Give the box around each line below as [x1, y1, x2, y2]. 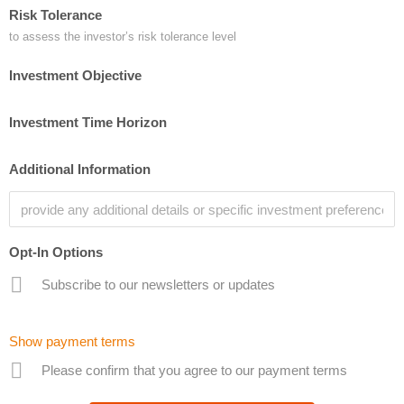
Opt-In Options [9, 244, 103, 260]
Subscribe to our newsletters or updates [41, 277, 275, 292]
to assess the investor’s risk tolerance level [9, 30, 236, 43]
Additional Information [9, 161, 151, 177]
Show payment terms [9, 334, 135, 349]
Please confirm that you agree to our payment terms [41, 363, 347, 378]
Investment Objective [9, 68, 142, 83]
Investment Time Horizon [9, 115, 167, 130]
